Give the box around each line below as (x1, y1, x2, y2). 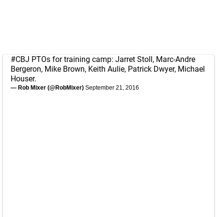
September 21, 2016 (85, 84, 139, 91)
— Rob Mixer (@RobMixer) (11, 84, 85, 91)
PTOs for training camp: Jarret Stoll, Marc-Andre (30, 55, 195, 64)
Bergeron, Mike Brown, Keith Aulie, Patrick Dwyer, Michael (11, 64, 205, 74)
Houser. (11, 74, 36, 83)
